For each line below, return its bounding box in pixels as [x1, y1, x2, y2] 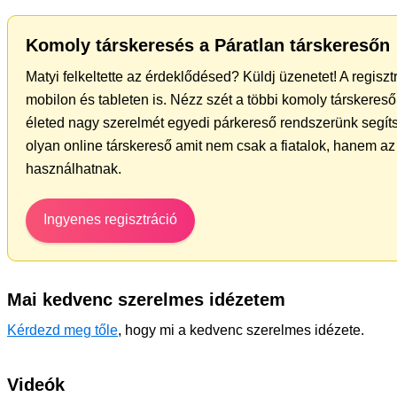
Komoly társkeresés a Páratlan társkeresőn [26, 35, 390, 55]
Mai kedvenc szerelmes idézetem [7, 290, 285, 309]
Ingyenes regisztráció [43, 212, 177, 227]
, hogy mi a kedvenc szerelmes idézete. [118, 323, 364, 338]
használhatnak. [26, 161, 121, 176]
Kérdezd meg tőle [7, 323, 118, 338]
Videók [7, 375, 65, 394]
